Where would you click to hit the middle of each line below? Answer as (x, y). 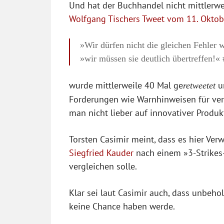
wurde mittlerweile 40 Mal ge (126, 85)
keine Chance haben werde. (122, 206)
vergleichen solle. (103, 166)
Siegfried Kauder (101, 152)
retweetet (199, 85)
